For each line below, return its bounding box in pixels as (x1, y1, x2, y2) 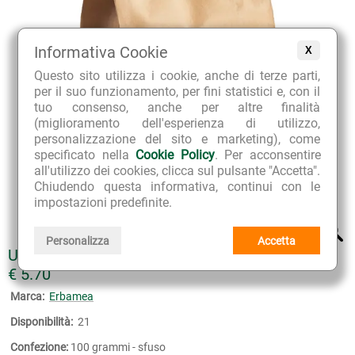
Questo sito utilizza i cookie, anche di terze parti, (34, 68, 321, 84)
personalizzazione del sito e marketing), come (34, 132, 321, 147)
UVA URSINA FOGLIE (8, 245, 153, 265)
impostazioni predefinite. (34, 195, 173, 211)
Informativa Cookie (34, 43, 169, 63)
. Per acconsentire (214, 147, 321, 163)
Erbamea (49, 289, 94, 303)
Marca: (10, 289, 44, 303)
